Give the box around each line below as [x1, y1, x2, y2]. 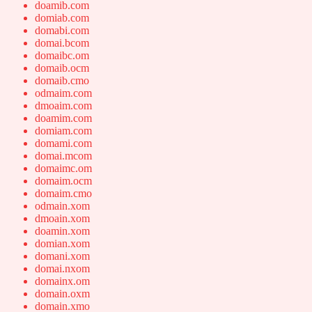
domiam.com [35, 125, 92, 137]
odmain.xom [35, 200, 90, 212]
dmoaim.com [35, 100, 92, 112]
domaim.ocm [35, 175, 92, 187]
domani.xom [35, 250, 90, 263]
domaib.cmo [35, 75, 89, 87]
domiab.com [35, 12, 89, 24]
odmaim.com [35, 87, 92, 100]
